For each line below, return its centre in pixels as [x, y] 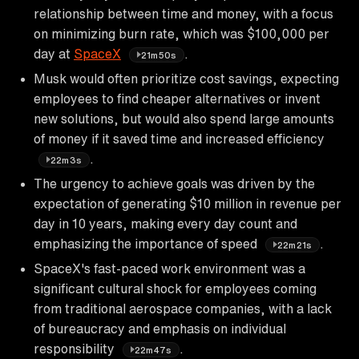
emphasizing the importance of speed [147, 243]
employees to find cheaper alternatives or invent [177, 98]
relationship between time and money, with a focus [184, 13]
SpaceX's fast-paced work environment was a [169, 268]
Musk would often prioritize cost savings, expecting [186, 78]
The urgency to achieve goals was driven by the [174, 183]
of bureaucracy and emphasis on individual [160, 328]
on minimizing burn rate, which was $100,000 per [182, 33]
